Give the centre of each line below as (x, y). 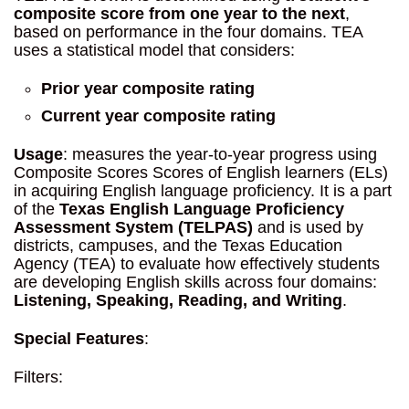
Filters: (38, 377)
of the (37, 209)
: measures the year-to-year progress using (220, 154)
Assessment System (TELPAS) (133, 227)
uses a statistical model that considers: (154, 50)
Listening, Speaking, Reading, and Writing (178, 300)
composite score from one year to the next (179, 14)
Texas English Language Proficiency (202, 209)
